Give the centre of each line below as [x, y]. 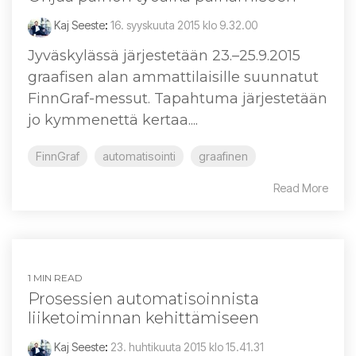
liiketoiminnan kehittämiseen [143, 318]
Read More [301, 188]
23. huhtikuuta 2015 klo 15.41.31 [187, 347]
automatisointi [139, 156]
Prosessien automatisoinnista [143, 299]
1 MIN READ [55, 278]
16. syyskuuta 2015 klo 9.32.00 [184, 25]
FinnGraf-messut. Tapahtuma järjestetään [178, 99]
